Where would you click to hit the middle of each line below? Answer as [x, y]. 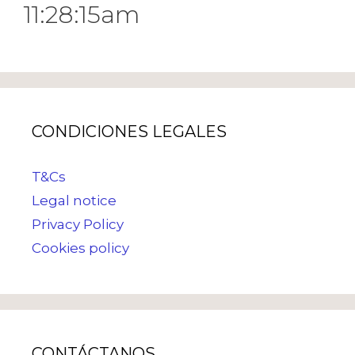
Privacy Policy [78, 224]
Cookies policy [80, 248]
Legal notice [74, 200]
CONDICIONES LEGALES [129, 131]
